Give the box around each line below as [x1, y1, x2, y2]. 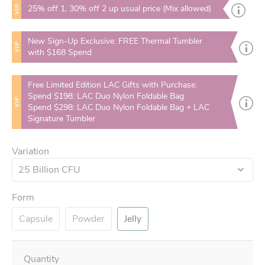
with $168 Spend [28, 47, 92, 58]
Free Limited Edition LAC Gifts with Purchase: [28, 79, 198, 91]
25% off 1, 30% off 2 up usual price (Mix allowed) [28, 3, 212, 14]
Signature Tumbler [28, 113, 96, 124]
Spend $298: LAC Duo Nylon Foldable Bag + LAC [28, 102, 210, 113]
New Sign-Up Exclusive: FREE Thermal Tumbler [28, 35, 203, 47]
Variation [12, 145, 49, 158]
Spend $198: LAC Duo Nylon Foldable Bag [28, 91, 185, 102]
